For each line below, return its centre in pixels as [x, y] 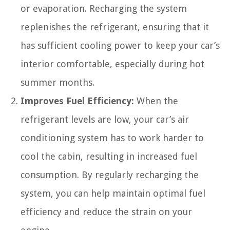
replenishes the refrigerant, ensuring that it [115, 27]
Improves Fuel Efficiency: [77, 101]
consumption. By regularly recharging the [110, 175]
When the [156, 101]
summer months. [57, 82]
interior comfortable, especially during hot [112, 64]
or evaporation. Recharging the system [104, 8]
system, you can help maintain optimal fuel [113, 193]
